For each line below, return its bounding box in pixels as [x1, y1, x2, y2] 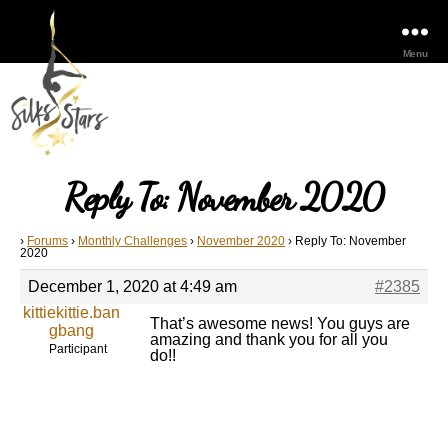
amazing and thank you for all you [150, 331, 388, 348]
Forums [27, 234, 68, 248]
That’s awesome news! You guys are [150, 315, 410, 332]
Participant [48, 342, 107, 356]
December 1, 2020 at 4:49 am [28, 278, 237, 295]
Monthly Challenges [78, 234, 187, 248]
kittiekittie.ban [23, 304, 120, 321]
